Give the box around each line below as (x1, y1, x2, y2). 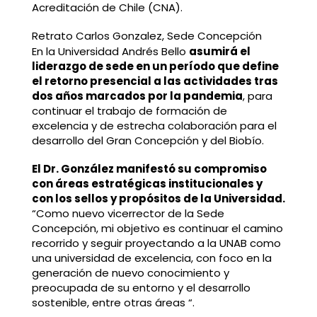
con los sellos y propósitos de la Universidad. (31, 190, 285, 206)
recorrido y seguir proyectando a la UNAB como (31, 235, 281, 250)
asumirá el (188, 44, 250, 59)
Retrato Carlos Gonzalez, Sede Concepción (31, 28, 262, 44)
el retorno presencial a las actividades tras (31, 74, 278, 89)
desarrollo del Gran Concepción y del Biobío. (31, 133, 264, 149)
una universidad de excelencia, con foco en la (31, 250, 272, 265)
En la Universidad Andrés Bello (31, 44, 189, 59)
